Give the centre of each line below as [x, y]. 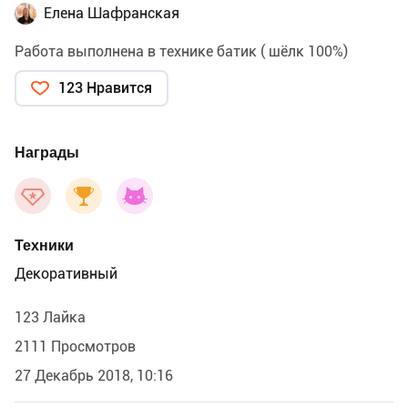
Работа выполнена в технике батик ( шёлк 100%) [181, 52]
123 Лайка [50, 318]
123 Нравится [105, 88]
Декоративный [66, 274]
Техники [44, 246]
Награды [47, 153]
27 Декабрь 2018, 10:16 [94, 376]
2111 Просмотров [75, 347]
